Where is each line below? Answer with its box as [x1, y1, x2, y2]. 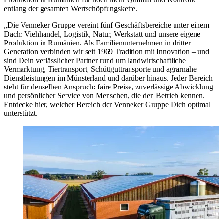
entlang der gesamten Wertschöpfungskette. [4, 4, 137, 13]
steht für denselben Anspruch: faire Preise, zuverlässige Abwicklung [4, 83, 213, 91]
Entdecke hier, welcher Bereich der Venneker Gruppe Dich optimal [4, 100, 211, 109]
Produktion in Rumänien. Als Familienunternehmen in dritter [4, 39, 191, 47]
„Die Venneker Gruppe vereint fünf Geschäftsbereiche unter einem [4, 21, 209, 30]
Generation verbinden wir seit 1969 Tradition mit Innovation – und [4, 47, 209, 56]
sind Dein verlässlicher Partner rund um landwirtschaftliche [4, 56, 186, 65]
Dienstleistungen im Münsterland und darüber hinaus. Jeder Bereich [4, 74, 213, 83]
